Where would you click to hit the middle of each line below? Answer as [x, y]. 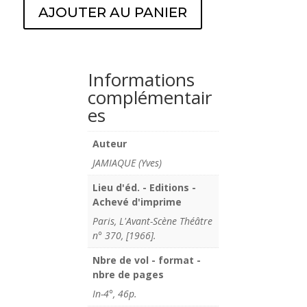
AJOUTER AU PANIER [112, 12]
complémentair [150, 97]
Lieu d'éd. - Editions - [145, 187]
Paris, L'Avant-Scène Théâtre [153, 221]
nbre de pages [128, 274]
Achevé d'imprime [137, 201]
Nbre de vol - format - [147, 260]
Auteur [110, 143]
